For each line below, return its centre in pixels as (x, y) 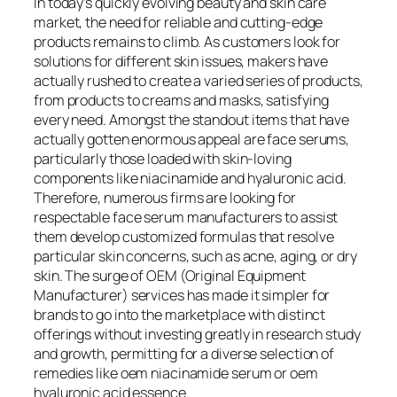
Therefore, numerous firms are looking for (165, 197)
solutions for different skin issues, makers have (181, 61)
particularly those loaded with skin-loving (163, 158)
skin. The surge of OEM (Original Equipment (170, 275)
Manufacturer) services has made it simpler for (182, 295)
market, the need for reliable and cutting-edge (179, 22)
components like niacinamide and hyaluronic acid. (191, 178)
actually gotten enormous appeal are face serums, (192, 139)
